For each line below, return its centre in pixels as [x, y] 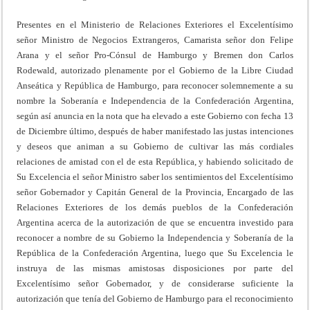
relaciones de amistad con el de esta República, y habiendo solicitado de [155, 161]
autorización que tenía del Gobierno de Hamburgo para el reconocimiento [155, 298]
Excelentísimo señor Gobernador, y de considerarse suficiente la [155, 283]
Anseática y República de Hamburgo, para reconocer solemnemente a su [155, 85]
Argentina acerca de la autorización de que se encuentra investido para [155, 222]
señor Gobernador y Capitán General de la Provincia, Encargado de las [155, 192]
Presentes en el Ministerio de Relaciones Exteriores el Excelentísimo [155, 24]
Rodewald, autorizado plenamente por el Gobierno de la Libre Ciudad [155, 70]
